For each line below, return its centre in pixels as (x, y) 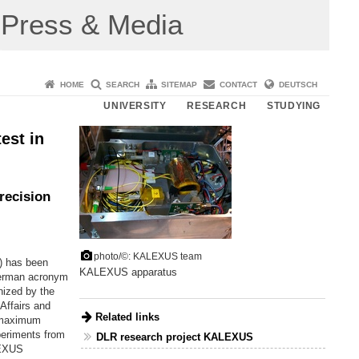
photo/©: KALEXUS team (147, 257)
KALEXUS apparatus (128, 272)
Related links (127, 317)
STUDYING (294, 105)
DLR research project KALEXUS (175, 337)
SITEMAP (179, 84)
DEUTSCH (298, 84)
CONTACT (238, 84)
